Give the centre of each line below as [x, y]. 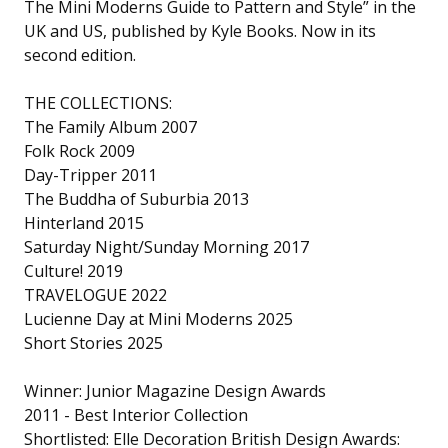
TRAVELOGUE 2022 [95, 295]
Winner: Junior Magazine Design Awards [175, 391]
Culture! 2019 [73, 271]
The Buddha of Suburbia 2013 [136, 199]
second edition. [80, 55]
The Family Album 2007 [110, 127]
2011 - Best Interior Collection [136, 415]
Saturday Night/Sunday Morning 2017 [166, 247]
